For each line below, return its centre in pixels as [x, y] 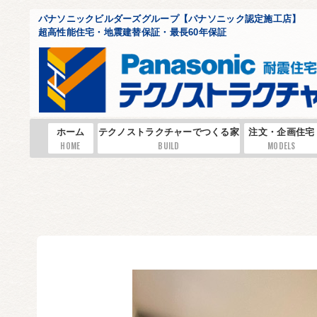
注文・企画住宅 [282, 132]
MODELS [282, 146]
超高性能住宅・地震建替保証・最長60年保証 [132, 32]
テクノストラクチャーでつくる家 [169, 132]
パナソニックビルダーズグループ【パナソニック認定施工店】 [169, 18]
